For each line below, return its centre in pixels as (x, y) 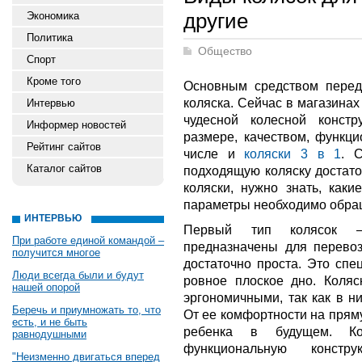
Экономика (53, 16)
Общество (225, 51)
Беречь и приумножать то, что (86, 310)
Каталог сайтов (64, 168)
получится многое (56, 253)
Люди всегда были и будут (78, 275)
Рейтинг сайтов (64, 147)
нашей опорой (46, 287)
